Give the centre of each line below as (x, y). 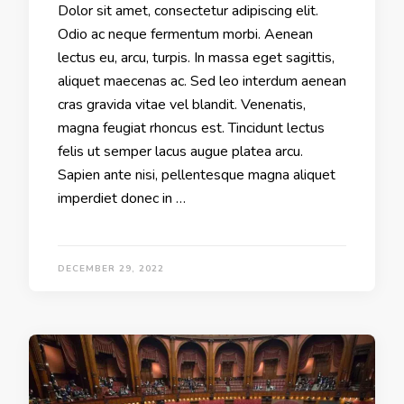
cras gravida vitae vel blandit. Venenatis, (182, 105)
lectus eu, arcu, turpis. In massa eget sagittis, (196, 58)
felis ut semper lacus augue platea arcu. (180, 152)
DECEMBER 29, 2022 (111, 269)
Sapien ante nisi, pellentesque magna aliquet (197, 175)
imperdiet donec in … (122, 199)
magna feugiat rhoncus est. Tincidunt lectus (191, 129)
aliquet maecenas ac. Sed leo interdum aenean (202, 82)
